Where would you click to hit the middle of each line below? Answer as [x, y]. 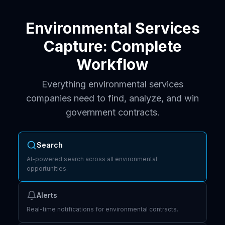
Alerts [47, 195]
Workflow [113, 64]
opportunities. [47, 168]
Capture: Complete [113, 46]
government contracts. [113, 112]
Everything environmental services [113, 84]
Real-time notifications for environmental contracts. [102, 209]
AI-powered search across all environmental [92, 159]
